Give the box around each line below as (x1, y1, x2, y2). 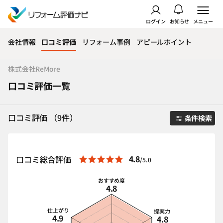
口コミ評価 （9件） (8, 111, 78, 123)
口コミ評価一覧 (8, 79, 70, 92)
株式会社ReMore (8, 64, 60, 74)
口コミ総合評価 (16, 153, 71, 165)
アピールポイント (136, 37, 192, 47)
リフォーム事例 (82, 37, 130, 47)
